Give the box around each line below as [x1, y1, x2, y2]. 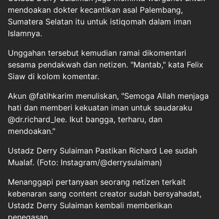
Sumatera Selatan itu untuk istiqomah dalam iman [8, 16, 191, 26]
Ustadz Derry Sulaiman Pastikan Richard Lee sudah [8, 145, 197, 155]
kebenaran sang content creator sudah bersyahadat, [8, 188, 201, 198]
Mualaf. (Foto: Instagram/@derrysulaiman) [8, 157, 162, 167]
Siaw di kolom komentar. [8, 71, 99, 81]
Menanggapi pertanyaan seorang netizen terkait [8, 176, 186, 187]
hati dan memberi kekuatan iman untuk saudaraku [8, 102, 192, 112]
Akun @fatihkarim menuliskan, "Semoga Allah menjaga [8, 90, 209, 101]
